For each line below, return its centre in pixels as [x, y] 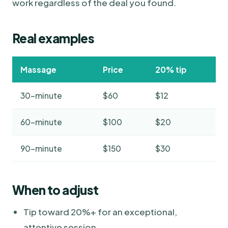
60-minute [41, 122]
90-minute [41, 148]
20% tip [171, 69]
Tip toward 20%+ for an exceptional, [100, 211]
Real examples [53, 38]
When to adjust [55, 190]
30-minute [41, 95]
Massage [38, 69]
